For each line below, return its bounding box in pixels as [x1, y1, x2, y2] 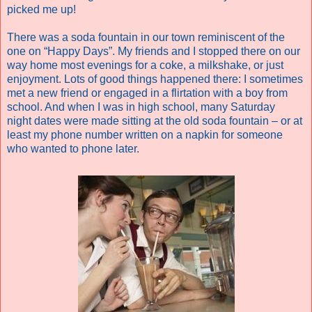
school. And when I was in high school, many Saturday [7, 100, 275, 113]
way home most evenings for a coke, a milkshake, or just [7, 58, 283, 71]
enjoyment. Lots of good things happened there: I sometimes [7, 72, 303, 85]
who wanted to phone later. [7, 142, 139, 155]
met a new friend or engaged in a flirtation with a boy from [7, 86, 288, 99]
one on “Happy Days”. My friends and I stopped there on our [7, 45, 300, 57]
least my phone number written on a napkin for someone [7, 128, 283, 141]
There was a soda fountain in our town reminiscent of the [7, 31, 285, 43]
